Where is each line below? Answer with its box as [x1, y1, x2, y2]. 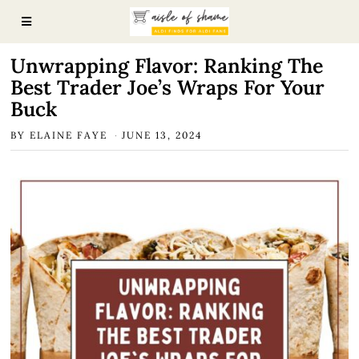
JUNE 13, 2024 [122, 129, 204, 141]
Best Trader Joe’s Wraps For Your [10, 75, 325, 100]
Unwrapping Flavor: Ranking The [10, 53, 324, 79]
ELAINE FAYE [30, 129, 108, 141]
